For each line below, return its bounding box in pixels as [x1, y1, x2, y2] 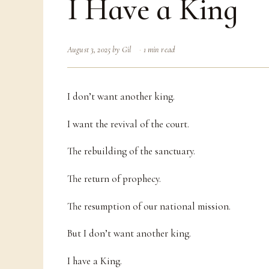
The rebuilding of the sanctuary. [67, 145, 195, 158]
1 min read [143, 44, 175, 55]
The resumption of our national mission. [67, 199, 231, 213]
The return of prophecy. [67, 172, 161, 186]
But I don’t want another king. [67, 227, 191, 240]
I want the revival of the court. [67, 117, 189, 130]
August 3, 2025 [67, 44, 110, 55]
